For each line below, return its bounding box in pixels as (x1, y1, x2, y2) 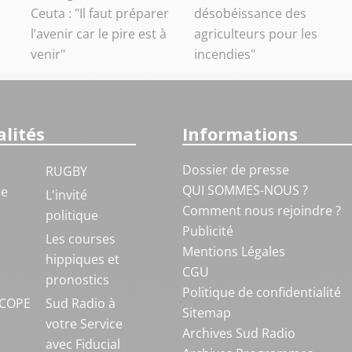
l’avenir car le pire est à (31, 25, 167, 43)
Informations (181, 122, 298, 146)
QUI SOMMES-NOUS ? (181, 181, 308, 200)
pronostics (45, 271, 109, 289)
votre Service (45, 315, 123, 333)
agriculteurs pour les (194, 25, 318, 43)
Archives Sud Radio (181, 324, 295, 343)
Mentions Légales (181, 243, 285, 261)
